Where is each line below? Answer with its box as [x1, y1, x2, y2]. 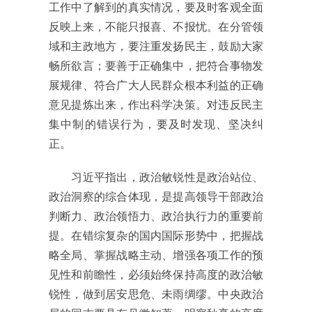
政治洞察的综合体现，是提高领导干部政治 [49, 191, 263, 203]
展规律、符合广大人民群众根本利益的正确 [49, 79, 263, 92]
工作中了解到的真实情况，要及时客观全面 [49, 1, 263, 14]
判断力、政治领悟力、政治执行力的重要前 [49, 210, 263, 223]
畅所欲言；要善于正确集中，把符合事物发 [49, 60, 263, 72]
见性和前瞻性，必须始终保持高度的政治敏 [49, 269, 263, 281]
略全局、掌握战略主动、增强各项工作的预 [49, 249, 263, 262]
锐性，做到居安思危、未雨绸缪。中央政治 [49, 288, 263, 301]
